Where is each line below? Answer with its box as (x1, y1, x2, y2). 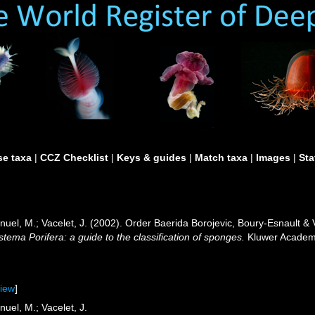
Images (256, 152, 290, 163)
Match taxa (195, 152, 247, 163)
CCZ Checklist (40, 152, 108, 163)
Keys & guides (117, 152, 186, 163)
